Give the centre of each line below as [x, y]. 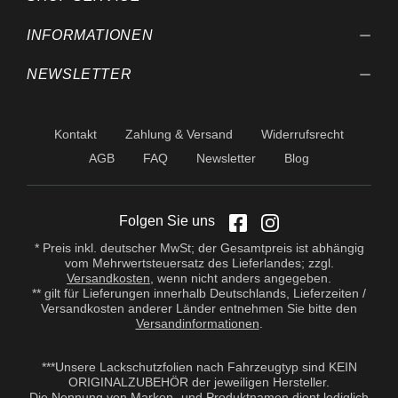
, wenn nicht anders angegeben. [241, 278]
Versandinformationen [197, 323]
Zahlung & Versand [179, 134]
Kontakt [76, 134]
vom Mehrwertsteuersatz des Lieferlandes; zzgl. [199, 263]
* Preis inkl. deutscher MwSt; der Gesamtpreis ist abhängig [199, 248]
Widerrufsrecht [302, 134]
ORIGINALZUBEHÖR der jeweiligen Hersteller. [199, 382]
